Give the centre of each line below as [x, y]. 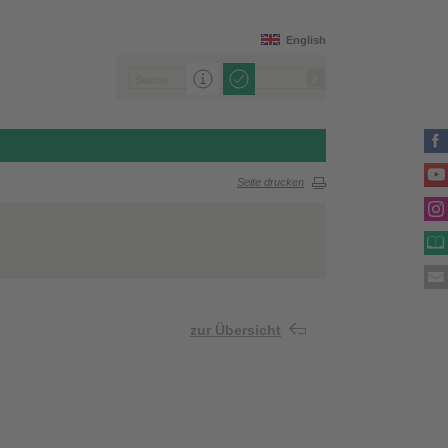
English [306, 40]
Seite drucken [270, 182]
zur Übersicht [235, 330]
